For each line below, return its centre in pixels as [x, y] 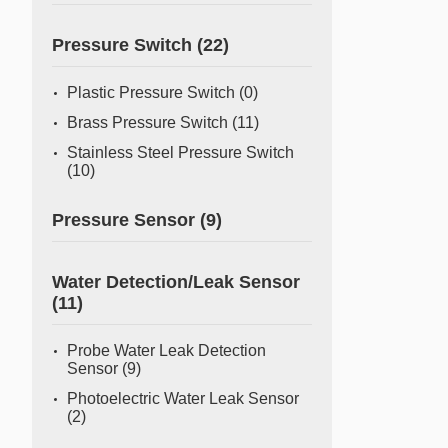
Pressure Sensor [126, 220]
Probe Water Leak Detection [166, 350]
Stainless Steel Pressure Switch [180, 152]
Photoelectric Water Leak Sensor [183, 398]
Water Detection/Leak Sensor [176, 282]
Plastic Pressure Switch [153, 92]
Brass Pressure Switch [149, 122]
